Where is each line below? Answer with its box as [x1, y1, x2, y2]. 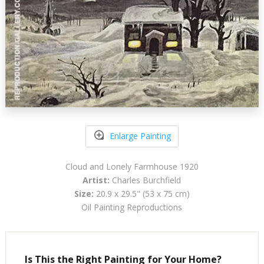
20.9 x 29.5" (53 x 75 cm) [93, 187, 190, 199]
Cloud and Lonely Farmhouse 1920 [65, 160, 199, 172]
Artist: [82, 174, 110, 186]
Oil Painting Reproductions [81, 201, 183, 213]
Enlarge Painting [109, 130, 171, 142]
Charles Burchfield [110, 174, 181, 186]
